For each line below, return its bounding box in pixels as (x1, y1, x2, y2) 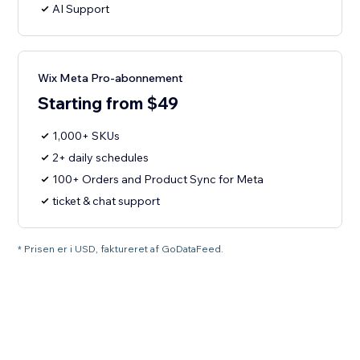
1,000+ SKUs (52, 129, 121, 144)
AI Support (52, 2, 110, 17)
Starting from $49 (38, 92, 179, 114)
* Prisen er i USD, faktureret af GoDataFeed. (18, 243, 224, 256)
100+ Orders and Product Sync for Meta (52, 172, 264, 187)
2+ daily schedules (52, 150, 149, 166)
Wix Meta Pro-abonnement (38, 71, 184, 86)
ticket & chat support (52, 194, 161, 209)
